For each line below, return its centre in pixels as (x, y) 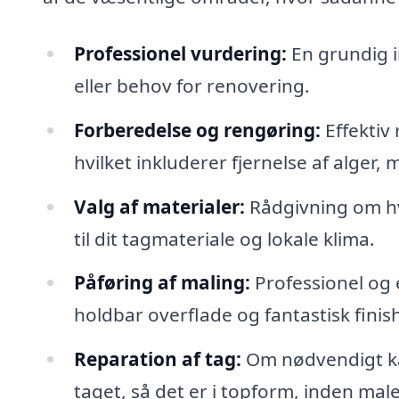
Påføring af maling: (162, 283)
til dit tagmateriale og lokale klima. (224, 238)
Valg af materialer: (159, 206)
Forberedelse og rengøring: (197, 130)
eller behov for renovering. (191, 85)
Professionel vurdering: (180, 53)
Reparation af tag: (157, 359)
